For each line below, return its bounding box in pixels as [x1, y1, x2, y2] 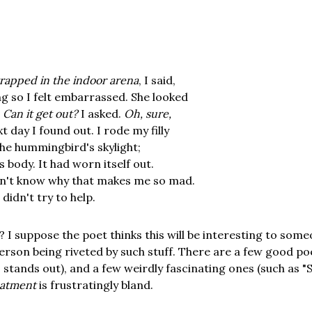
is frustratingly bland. [36, 277, 153, 292]
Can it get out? [3, 106, 78, 120]
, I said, [139, 72, 175, 87]
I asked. [78, 106, 124, 120]
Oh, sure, [124, 106, 171, 120]
